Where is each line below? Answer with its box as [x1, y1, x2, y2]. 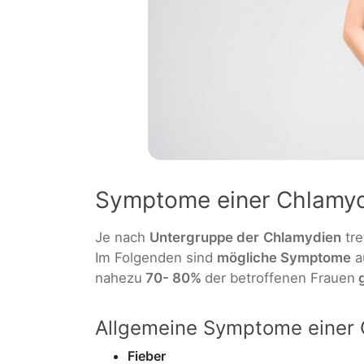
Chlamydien [263, 228, 341, 245]
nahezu [95, 269, 142, 286]
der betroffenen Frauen [205, 269, 355, 286]
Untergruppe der [149, 228, 259, 245]
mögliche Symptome [217, 249, 351, 266]
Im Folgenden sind [95, 249, 217, 266]
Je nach [95, 228, 149, 245]
